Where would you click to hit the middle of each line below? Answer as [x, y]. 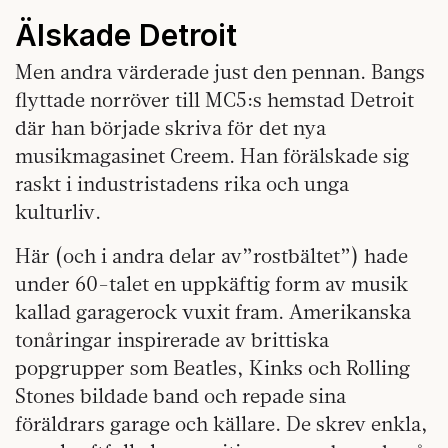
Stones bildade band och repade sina [180, 396]
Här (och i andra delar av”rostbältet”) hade [211, 256]
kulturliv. [58, 212]
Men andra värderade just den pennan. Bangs [220, 72]
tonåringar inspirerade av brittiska [172, 340]
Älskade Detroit [126, 35]
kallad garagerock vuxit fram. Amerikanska [213, 312]
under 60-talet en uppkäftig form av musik [211, 284]
